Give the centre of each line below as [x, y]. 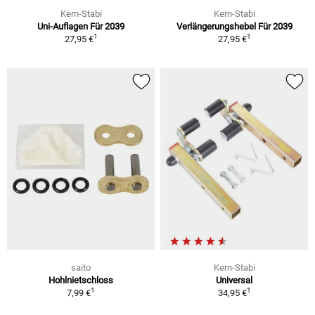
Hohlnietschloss [81, 280]
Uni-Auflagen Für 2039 [81, 27]
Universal [234, 280]
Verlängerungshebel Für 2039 [234, 27]
